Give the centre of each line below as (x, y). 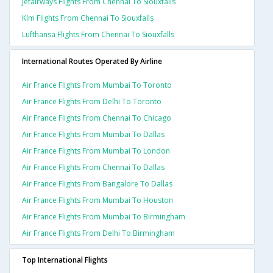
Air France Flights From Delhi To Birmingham (98, 233)
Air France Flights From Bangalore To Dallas (97, 184)
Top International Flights (65, 260)
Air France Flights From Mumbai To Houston (97, 200)
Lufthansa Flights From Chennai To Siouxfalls (98, 35)
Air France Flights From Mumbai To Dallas (93, 135)
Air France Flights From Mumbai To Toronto (97, 85)
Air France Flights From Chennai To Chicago (97, 118)
